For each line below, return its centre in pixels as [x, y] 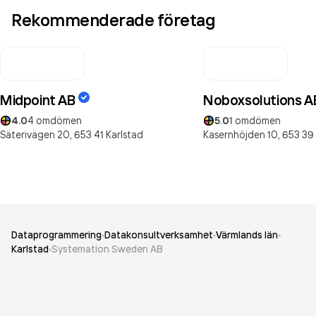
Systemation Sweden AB [107, 249]
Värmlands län [247, 235]
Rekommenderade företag [114, 20]
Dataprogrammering [56, 235]
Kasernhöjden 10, [242, 134]
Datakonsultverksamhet [159, 235]
